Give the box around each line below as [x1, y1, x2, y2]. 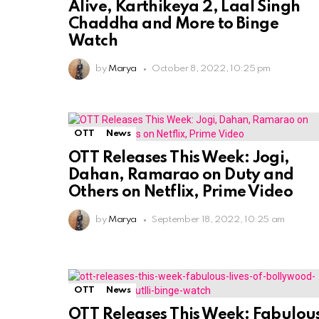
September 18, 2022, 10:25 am [152, 215, 286, 225]
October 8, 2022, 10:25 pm [152, 64, 271, 74]
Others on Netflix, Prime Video [68, 184, 293, 201]
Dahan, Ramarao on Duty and [68, 167, 294, 184]
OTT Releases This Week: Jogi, [68, 150, 290, 167]
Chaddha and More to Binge [68, 16, 278, 33]
